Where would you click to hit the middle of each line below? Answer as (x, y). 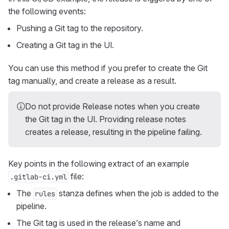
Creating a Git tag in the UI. (65, 45)
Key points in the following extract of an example (99, 164)
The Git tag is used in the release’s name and (98, 223)
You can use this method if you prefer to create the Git (108, 68)
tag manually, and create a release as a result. (92, 81)
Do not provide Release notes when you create (112, 106)
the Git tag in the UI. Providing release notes (106, 119)
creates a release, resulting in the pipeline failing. (113, 132)
